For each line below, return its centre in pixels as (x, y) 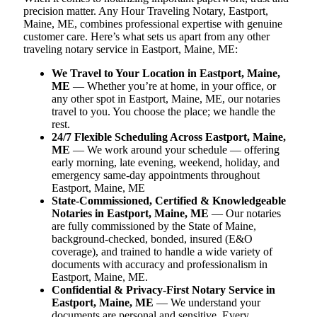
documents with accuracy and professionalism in (160, 264)
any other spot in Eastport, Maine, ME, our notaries (166, 98)
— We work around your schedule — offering (175, 149)
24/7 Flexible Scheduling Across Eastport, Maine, (169, 137)
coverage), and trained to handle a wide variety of (162, 251)
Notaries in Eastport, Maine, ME (130, 213)
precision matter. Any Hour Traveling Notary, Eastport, (146, 11)
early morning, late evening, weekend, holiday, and (166, 162)
